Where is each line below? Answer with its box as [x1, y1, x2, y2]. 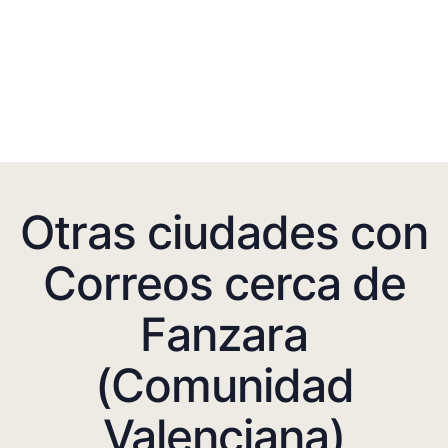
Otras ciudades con [20, 203, 428, 260]
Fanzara [140, 305, 308, 362]
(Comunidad [94, 356, 354, 413]
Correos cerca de [42, 254, 406, 311]
